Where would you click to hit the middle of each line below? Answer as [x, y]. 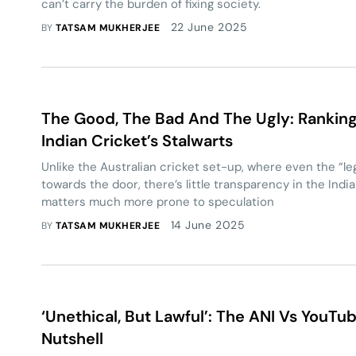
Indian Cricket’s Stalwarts [137, 141]
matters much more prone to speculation [159, 202]
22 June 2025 [209, 27]
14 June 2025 [208, 225]
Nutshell [72, 339]
